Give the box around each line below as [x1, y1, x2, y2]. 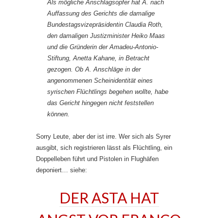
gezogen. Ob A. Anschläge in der [47, 65, 141, 73]
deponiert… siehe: [36, 166, 87, 174]
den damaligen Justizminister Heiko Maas [47, 32, 165, 39]
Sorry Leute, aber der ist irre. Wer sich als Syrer [36, 132, 171, 140]
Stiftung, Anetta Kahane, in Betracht [47, 54, 149, 62]
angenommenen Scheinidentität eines [47, 76, 153, 84]
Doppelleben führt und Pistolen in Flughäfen [36, 155, 159, 163]
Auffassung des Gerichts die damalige [47, 9, 155, 17]
